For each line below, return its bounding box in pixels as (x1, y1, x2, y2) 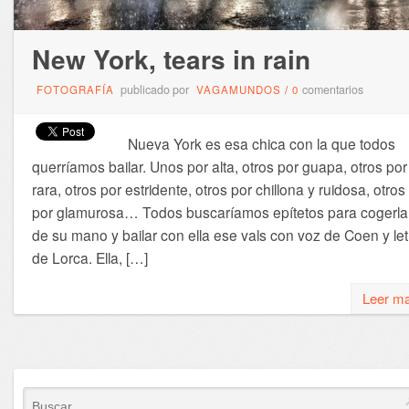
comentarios (301, 81, 363, 99)
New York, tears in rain (31, 40, 310, 79)
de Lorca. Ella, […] (31, 247, 148, 268)
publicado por (117, 81, 192, 99)
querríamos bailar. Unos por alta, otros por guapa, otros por (31, 156, 407, 177)
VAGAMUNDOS (195, 82, 281, 98)
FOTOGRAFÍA (36, 82, 114, 98)
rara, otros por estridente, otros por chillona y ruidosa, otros (31, 179, 405, 200)
